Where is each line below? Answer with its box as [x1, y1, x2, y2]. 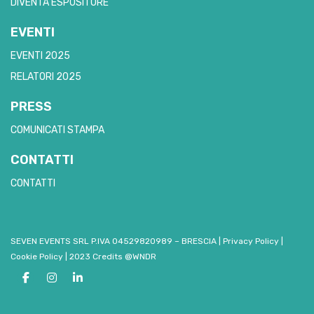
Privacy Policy [223, 236, 279, 246]
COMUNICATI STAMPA [11, 124, 104, 136]
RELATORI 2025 [11, 71, 81, 83]
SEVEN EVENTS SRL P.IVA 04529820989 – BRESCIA [11, 236, 217, 246]
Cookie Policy [11, 252, 63, 261]
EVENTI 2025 [11, 50, 70, 62]
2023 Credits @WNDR [69, 252, 156, 261]
